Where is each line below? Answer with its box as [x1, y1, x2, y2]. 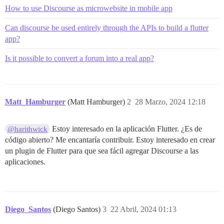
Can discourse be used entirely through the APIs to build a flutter [5, 23, 208, 32]
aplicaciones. [5, 157, 45, 166]
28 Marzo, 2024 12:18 [135, 97, 205, 106]
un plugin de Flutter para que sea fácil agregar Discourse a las [5, 146, 198, 155]
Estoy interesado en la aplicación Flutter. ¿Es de [50, 124, 202, 133]
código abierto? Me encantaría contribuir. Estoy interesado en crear [5, 135, 215, 144]
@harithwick [7, 125, 48, 133]
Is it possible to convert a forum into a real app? [5, 54, 154, 63]
